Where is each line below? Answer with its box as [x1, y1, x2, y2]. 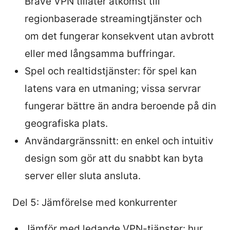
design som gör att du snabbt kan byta [25, 152, 203, 164]
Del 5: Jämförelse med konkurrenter [12, 196, 177, 208]
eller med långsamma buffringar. [25, 47, 175, 60]
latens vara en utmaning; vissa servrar [25, 82, 201, 94]
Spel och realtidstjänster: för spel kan [25, 65, 197, 77]
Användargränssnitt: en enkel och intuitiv [25, 135, 214, 147]
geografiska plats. [25, 117, 108, 129]
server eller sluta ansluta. [25, 169, 141, 182]
